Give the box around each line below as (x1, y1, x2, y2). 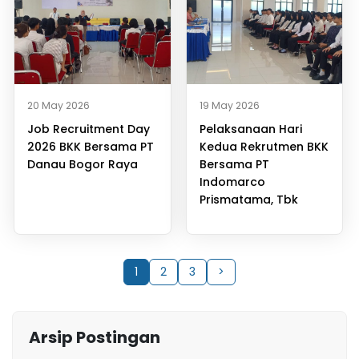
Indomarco (199, 173, 265, 190)
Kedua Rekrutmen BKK (199, 138, 329, 155)
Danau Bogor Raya (27, 155, 138, 172)
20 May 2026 (27, 98, 90, 112)
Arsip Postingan (29, 325, 160, 349)
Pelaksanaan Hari (199, 120, 302, 137)
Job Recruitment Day (27, 120, 150, 137)
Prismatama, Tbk (199, 191, 298, 208)
